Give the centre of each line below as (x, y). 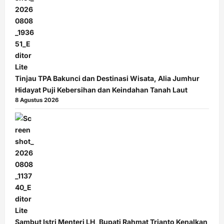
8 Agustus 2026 (37, 100)
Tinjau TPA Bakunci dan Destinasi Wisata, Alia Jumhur (107, 78)
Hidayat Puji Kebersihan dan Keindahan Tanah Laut (101, 90)
